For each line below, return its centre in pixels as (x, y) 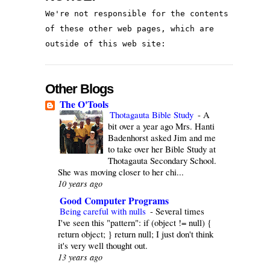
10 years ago (80, 183)
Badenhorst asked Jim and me (162, 137)
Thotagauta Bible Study (153, 114)
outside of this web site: (106, 43)
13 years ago (80, 257)
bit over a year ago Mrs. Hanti (162, 126)
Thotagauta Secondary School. (162, 160)
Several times (180, 211)
